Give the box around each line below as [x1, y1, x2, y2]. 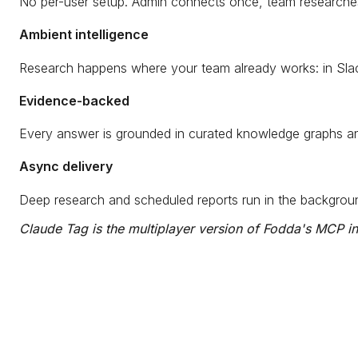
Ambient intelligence [19, 26, 149, 43]
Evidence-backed [19, 92, 129, 109]
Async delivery [19, 158, 113, 175]
